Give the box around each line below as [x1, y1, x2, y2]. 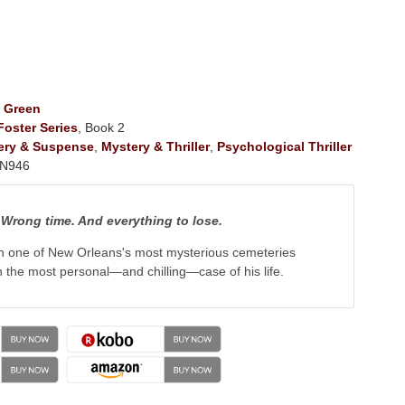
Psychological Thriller [216, 139, 352, 155]
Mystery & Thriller [100, 139, 210, 155]
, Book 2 [77, 120, 125, 136]
